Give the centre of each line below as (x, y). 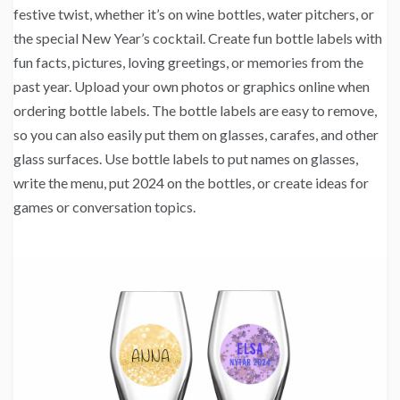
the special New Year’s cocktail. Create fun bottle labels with (198, 37)
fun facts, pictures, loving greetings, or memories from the (188, 62)
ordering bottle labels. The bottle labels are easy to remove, (195, 110)
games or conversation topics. (104, 206)
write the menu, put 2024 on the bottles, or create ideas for (191, 182)
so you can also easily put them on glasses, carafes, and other (196, 134)
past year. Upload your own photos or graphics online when (192, 86)
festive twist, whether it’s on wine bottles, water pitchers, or (194, 13)
